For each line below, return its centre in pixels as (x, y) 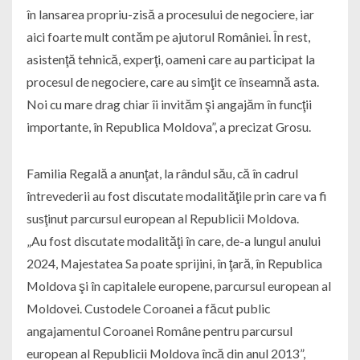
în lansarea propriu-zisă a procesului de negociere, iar (170, 14)
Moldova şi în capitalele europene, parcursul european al (178, 285)
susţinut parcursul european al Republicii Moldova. (162, 218)
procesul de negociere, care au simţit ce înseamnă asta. (172, 81)
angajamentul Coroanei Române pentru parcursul (159, 330)
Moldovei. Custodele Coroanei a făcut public (148, 308)
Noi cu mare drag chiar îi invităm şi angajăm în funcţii (169, 104)
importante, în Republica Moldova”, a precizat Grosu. (168, 126)
